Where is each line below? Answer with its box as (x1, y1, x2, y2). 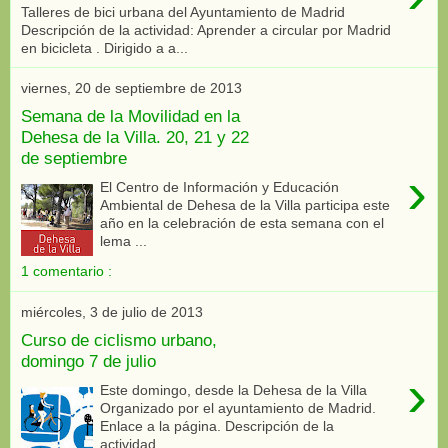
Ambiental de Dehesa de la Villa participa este (100, 197, 391, 213)
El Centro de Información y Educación (100, 179, 340, 195)
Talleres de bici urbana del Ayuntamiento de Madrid (21, 3, 345, 20)
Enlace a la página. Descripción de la (100, 418, 335, 434)
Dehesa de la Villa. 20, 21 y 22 (21, 127, 249, 148)
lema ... (100, 233, 148, 249)
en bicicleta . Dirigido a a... (21, 39, 188, 56)
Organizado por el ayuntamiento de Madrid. (100, 400, 381, 416)
